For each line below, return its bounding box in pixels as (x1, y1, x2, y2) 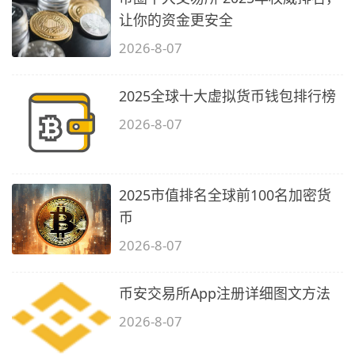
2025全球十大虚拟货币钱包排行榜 (119, 86, 337, 106)
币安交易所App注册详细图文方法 (119, 284, 331, 303)
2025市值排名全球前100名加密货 (119, 185, 332, 204)
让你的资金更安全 (119, 10, 234, 29)
